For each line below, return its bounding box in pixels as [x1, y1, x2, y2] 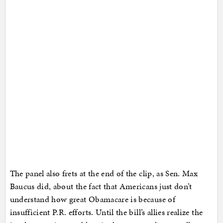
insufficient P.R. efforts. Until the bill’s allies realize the [9, 206, 203, 219]
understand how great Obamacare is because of [9, 193, 175, 206]
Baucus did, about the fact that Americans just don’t [9, 180, 192, 193]
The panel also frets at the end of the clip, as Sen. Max [9, 167, 198, 180]
